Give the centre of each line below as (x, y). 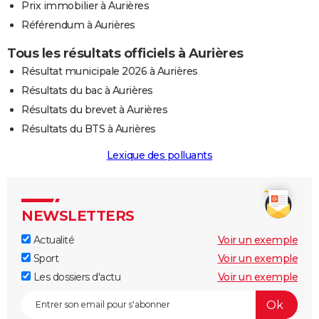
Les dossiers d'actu (75, 277)
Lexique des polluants (159, 156)
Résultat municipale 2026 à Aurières (110, 72)
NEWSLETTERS (78, 216)
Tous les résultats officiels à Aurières (125, 54)
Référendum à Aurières (78, 25)
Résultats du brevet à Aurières (94, 110)
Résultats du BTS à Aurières (89, 129)
